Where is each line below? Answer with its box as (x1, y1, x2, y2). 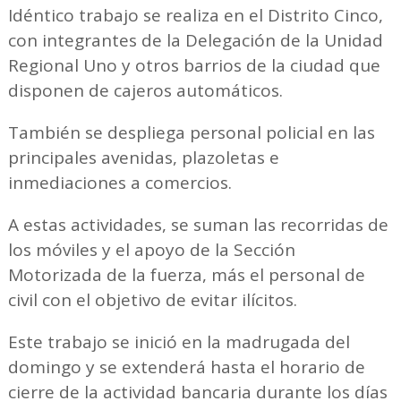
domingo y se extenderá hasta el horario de (7, 354, 365, 379)
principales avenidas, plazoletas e (7, 145, 279, 169)
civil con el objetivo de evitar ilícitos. (7, 287, 297, 311)
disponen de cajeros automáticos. (7, 78, 283, 102)
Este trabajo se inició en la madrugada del (7, 329, 350, 354)
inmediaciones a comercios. (7, 170, 236, 194)
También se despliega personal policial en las (7, 120, 375, 144)
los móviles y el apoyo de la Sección (7, 237, 295, 261)
